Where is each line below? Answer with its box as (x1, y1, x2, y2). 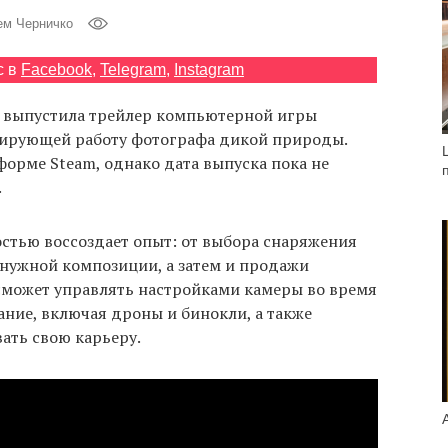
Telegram (100, 61, 166, 79)
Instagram (174, 61, 244, 79)
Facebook (21, 61, 92, 79)
